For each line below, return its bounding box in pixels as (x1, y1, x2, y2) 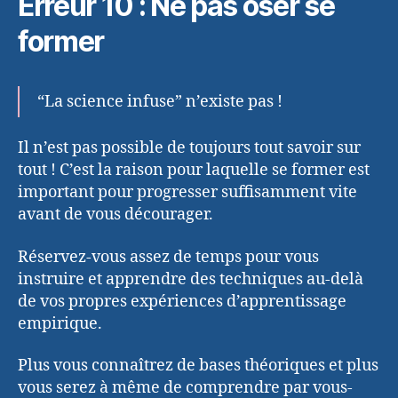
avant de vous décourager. (18, 204, 213, 226)
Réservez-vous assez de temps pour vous (18, 246, 319, 267)
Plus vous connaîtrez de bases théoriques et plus (18, 355, 378, 377)
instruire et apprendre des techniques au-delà (18, 268, 363, 290)
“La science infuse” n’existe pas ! (37, 91, 283, 112)
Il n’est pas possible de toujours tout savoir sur (18, 138, 361, 159)
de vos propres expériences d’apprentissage (18, 291, 346, 312)
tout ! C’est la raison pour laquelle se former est (18, 160, 370, 181)
